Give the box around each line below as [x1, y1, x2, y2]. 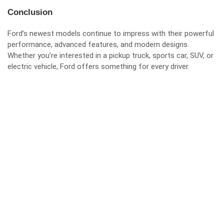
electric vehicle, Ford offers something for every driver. [7, 62, 189, 71]
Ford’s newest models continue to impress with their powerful [7, 29, 214, 38]
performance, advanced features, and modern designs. [7, 40, 189, 49]
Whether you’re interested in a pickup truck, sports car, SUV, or [7, 51, 213, 60]
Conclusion [7, 7, 52, 17]
